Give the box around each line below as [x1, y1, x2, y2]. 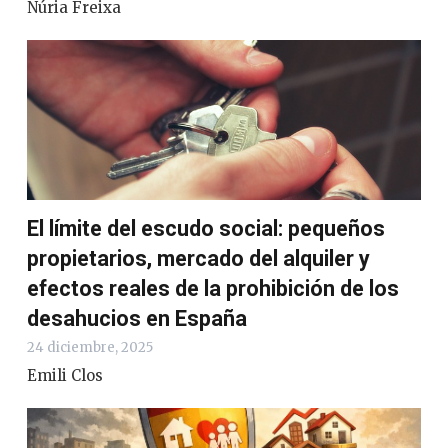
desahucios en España [27, 306, 247, 332]
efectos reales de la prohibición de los [27, 276, 399, 302]
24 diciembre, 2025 [27, 339, 153, 357]
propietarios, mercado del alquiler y [27, 246, 370, 272]
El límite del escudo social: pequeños [27, 216, 385, 242]
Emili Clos [27, 366, 103, 386]
